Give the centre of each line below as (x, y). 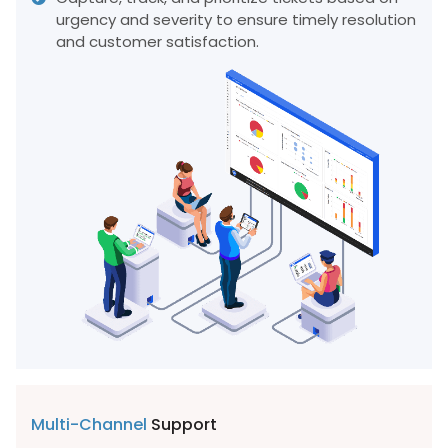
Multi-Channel (89, 424)
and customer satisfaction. (157, 42)
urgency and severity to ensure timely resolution (236, 20)
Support (182, 424)
